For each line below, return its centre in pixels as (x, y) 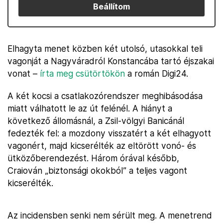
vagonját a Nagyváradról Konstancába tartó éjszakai (111, 61)
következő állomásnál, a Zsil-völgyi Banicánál (96, 121)
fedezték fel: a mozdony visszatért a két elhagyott (109, 133)
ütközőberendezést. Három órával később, (93, 158)
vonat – (24, 73)
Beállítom (111, 6)
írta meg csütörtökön (82, 73)
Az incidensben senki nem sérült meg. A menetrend (110, 215)
